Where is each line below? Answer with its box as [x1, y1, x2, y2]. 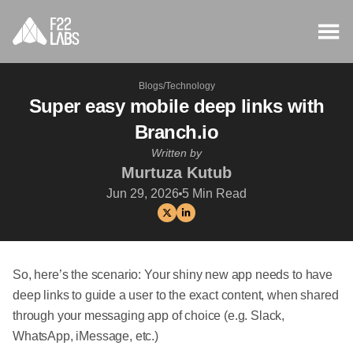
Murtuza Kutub [121, 164, 232, 181]
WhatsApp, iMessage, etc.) [13, 329, 158, 343]
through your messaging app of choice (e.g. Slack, [13, 309, 285, 322]
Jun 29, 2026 [106, 187, 179, 200]
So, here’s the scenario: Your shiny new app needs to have [13, 268, 333, 281]
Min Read [189, 187, 247, 200]
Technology [165, 80, 215, 91]
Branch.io [134, 121, 219, 143]
